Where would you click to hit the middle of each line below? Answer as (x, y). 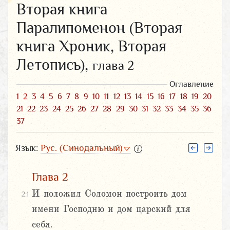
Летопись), (54, 64)
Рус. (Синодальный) (82, 148)
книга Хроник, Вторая (91, 46)
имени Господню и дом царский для (111, 209)
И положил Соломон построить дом (109, 194)
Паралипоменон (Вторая (99, 27)
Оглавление (191, 84)
